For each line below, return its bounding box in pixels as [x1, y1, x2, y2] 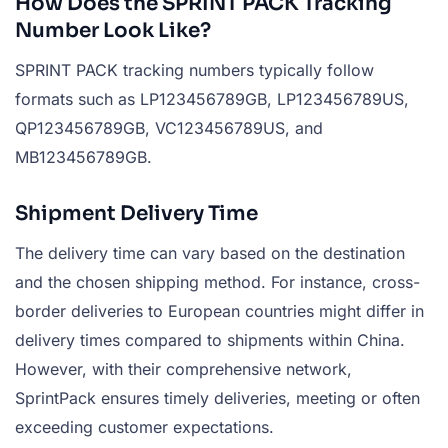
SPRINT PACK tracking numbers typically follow [15, 60, 374, 80]
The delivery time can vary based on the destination [15, 243, 405, 263]
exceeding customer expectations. [15, 417, 274, 437]
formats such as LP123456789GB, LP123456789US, [15, 89, 409, 109]
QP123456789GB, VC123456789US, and [15, 118, 323, 138]
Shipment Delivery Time [15, 201, 258, 226]
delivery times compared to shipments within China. [15, 330, 405, 350]
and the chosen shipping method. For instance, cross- [15, 272, 420, 292]
